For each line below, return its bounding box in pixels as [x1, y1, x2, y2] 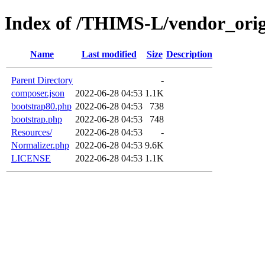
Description [166, 49, 212, 59]
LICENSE [11, 153, 51, 163]
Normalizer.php [11, 140, 69, 150]
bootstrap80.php [11, 101, 72, 111]
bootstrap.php [11, 114, 62, 124]
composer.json [11, 88, 64, 98]
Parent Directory [11, 75, 73, 85]
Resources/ [11, 127, 52, 137]
